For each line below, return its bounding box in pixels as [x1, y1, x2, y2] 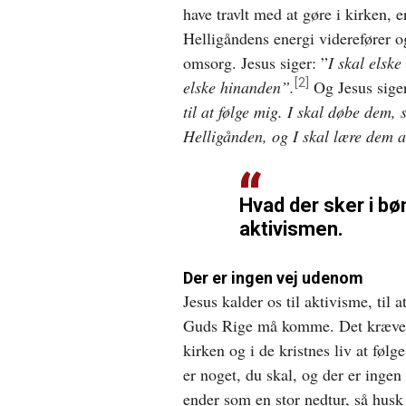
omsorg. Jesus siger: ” [183, 51, 328, 73]
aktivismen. [239, 217, 343, 240]
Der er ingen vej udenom [183, 267, 363, 287]
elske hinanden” [183, 75, 290, 98]
